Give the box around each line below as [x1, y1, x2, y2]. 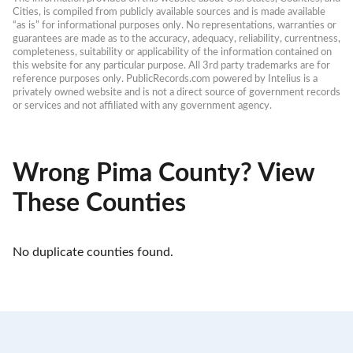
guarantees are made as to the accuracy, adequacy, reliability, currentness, [13, 33, 340, 43]
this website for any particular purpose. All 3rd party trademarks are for [13, 60, 330, 70]
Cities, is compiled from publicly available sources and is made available [13, 6, 325, 17]
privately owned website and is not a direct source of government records [13, 87, 340, 97]
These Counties [13, 191, 186, 217]
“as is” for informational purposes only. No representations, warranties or [13, 20, 336, 30]
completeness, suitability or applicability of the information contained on [13, 46, 332, 57]
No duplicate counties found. [13, 246, 173, 259]
